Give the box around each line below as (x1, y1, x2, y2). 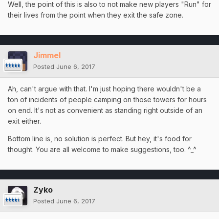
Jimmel (33, 50, 61, 61)
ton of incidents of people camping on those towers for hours (8, 95, 207, 104)
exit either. (8, 117, 41, 126)
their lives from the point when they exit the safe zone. (8, 11, 183, 20)
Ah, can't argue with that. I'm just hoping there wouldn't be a (8, 85, 201, 93)
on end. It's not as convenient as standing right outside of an (8, 106, 202, 115)
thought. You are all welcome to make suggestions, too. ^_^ (8, 145, 197, 154)
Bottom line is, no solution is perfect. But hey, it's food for (8, 134, 192, 143)
